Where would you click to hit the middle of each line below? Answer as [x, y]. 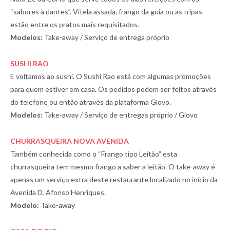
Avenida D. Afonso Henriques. [58, 192]
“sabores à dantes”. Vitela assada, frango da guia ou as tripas [106, 11]
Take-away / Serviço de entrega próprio [106, 37]
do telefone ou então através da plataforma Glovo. [91, 102]
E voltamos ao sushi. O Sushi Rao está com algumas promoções [111, 76]
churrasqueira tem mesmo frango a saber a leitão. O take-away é [113, 166]
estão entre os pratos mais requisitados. [75, 24]
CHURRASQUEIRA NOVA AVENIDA [70, 141]
